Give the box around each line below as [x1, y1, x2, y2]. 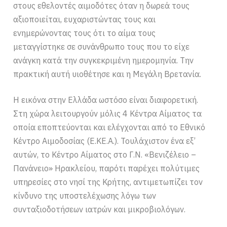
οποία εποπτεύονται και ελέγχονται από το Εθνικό [13, 122, 206, 132]
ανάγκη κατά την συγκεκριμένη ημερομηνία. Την [13, 55, 194, 65]
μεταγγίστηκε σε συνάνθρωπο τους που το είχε [13, 41, 190, 52]
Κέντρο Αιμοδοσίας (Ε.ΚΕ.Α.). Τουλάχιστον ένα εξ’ [13, 135, 196, 146]
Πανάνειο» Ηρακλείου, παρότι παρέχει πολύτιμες [13, 163, 200, 173]
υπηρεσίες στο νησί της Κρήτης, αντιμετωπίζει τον [13, 176, 203, 187]
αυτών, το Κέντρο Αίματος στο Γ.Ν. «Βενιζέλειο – [13, 149, 197, 160]
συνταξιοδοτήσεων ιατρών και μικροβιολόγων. [13, 204, 186, 214]
